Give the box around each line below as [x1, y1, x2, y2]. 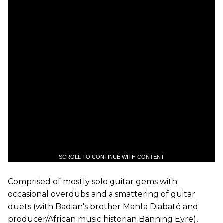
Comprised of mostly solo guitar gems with [8, 177, 177, 187]
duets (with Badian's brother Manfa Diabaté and [8, 202, 198, 212]
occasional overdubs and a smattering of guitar [8, 189, 195, 199]
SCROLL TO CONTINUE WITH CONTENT [59, 154, 164, 160]
